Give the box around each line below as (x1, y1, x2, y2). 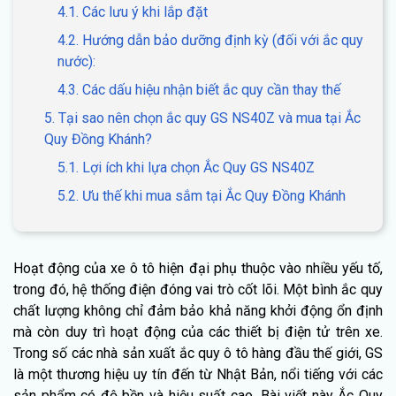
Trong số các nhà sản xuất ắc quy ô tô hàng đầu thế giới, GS (13, 344, 383, 362)
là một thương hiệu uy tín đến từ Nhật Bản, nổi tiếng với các (13, 365, 383, 383)
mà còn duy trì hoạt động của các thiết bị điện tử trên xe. (13, 323, 383, 340)
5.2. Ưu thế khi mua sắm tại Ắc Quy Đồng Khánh (57, 187, 346, 204)
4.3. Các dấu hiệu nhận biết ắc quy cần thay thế (57, 80, 340, 98)
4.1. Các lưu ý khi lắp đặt (57, 3, 208, 20)
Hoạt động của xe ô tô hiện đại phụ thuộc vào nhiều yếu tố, (13, 259, 383, 277)
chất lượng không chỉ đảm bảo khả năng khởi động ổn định (13, 301, 383, 319)
